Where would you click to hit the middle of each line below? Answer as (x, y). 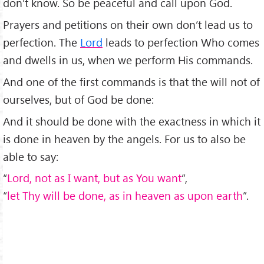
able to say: (31, 156)
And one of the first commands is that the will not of (131, 81)
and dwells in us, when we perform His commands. (128, 60)
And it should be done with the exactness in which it (132, 121)
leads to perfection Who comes (181, 42)
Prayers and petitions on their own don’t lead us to (128, 24)
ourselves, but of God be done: (78, 99)
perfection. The (42, 42)
